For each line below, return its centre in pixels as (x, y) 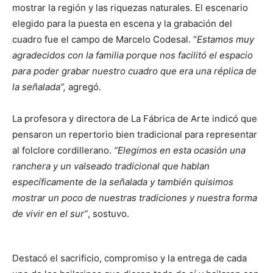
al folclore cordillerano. (63, 150)
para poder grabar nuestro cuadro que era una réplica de (134, 71)
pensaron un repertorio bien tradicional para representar (135, 134)
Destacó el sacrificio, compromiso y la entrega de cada (129, 258)
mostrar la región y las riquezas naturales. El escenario (130, 8)
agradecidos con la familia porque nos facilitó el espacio (133, 55)
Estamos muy (225, 39)
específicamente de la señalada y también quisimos (123, 182)
